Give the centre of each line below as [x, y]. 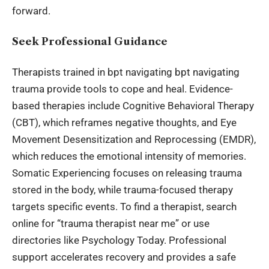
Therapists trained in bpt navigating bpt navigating [126, 72]
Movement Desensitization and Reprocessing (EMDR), [134, 140]
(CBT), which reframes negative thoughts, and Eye [124, 123]
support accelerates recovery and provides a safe [124, 257]
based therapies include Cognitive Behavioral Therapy [133, 106]
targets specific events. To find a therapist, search [124, 207]
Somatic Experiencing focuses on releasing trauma [127, 173]
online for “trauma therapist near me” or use [111, 224]
